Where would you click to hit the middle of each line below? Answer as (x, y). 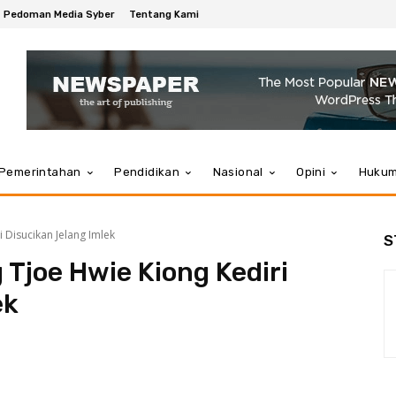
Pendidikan (147, 172)
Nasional (238, 172)
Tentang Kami (164, 14)
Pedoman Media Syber (59, 14)
